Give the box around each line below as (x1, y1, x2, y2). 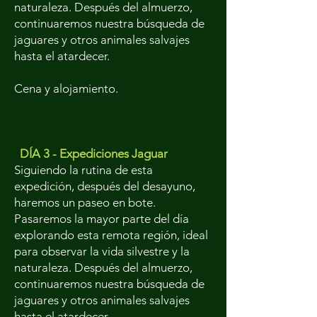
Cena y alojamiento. (14, 81, 118, 96)
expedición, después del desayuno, (14, 179, 195, 193)
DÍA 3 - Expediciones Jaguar (20, 146, 168, 161)
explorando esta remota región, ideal (14, 228, 208, 242)
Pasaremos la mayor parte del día (14, 212, 189, 226)
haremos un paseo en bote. (14, 195, 156, 209)
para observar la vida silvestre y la (14, 244, 190, 258)
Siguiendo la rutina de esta (14, 163, 153, 177)
